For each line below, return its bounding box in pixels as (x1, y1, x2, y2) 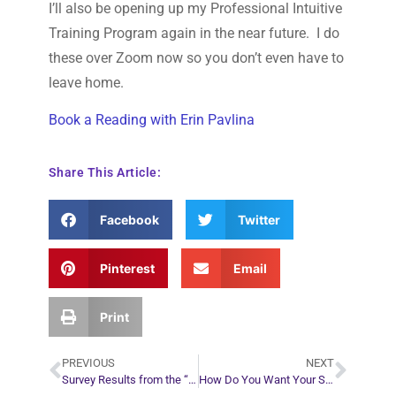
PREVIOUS (61, 355, 115, 369)
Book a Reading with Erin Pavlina (48, 111, 255, 129)
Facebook (100, 211, 160, 227)
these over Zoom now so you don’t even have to (48, 49, 344, 67)
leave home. (48, 74, 127, 92)
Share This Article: (48, 164, 162, 179)
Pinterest (100, 260, 156, 276)
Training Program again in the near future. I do (48, 25, 339, 42)
